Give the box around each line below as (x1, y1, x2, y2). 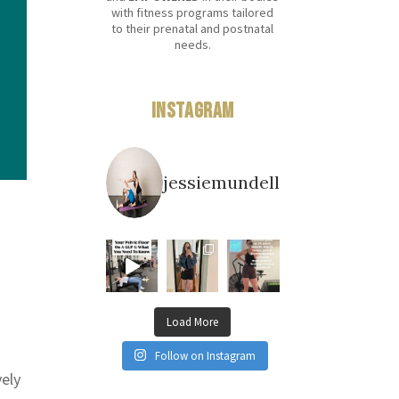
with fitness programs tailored (111, 4, 274, 21)
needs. (174, 37, 211, 53)
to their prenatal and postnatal (111, 20, 274, 37)
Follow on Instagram (154, 347, 256, 363)
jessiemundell (162, 171, 280, 194)
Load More (167, 313, 219, 330)
